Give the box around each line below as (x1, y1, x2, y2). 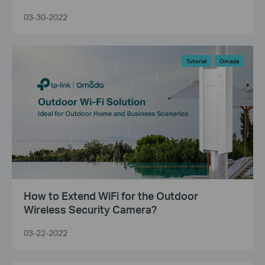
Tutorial (186, 57, 206, 64)
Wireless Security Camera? (24, 202, 157, 216)
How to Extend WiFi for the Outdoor (24, 189, 198, 203)
